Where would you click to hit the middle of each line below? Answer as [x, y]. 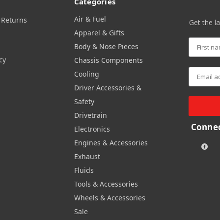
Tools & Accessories [106, 184]
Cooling [86, 74]
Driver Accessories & [108, 88]
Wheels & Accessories [110, 198]
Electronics [92, 129]
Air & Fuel [90, 19]
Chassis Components [108, 60]
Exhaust [87, 156]
